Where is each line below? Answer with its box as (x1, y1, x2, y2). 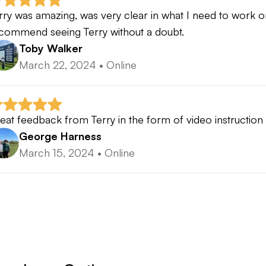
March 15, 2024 (19, 146, 94, 160)
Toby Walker (19, 42, 83, 55)
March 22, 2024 (19, 58, 96, 72)
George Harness (19, 129, 102, 143)
